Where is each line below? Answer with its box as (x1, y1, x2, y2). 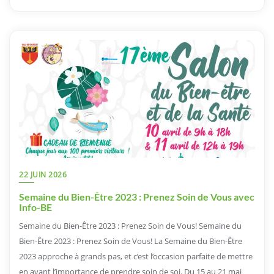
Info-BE (19, 201, 52, 213)
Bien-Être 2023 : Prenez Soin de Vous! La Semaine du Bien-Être (19, 235, 242, 246)
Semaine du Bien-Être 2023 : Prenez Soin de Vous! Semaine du (19, 220, 242, 231)
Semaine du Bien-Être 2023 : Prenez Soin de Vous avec (19, 190, 254, 202)
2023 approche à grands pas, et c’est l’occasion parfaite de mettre (19, 250, 253, 262)
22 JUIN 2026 (19, 169, 67, 180)
